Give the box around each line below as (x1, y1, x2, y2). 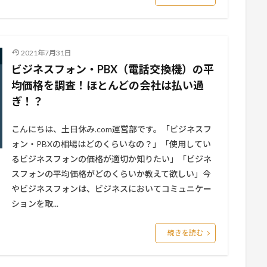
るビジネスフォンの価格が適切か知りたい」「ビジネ (11, 154, 212, 164)
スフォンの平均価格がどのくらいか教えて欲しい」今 (11, 169, 211, 179)
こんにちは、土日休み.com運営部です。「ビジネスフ (11, 124, 212, 134)
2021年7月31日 (20, 48, 72, 57)
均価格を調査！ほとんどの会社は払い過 (11, 79, 204, 92)
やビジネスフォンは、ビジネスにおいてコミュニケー (11, 184, 212, 194)
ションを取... (11, 198, 58, 209)
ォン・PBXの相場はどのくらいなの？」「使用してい (11, 139, 211, 149)
